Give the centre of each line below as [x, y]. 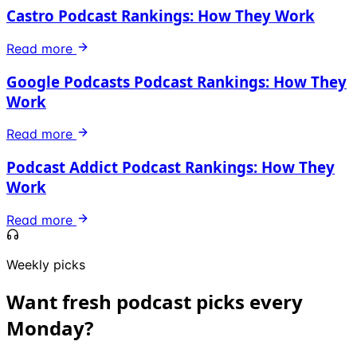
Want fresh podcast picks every [155, 301]
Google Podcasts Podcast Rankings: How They [177, 81]
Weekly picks [46, 264]
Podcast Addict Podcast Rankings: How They [171, 167]
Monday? [50, 328]
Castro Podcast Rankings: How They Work [161, 16]
